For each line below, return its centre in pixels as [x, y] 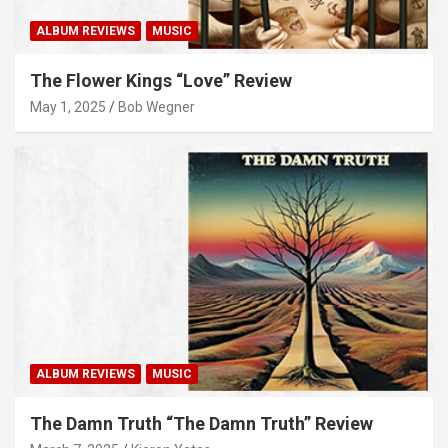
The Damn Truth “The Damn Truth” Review [201, 424]
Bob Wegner [156, 107]
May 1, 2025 [68, 107]
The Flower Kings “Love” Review [161, 81]
